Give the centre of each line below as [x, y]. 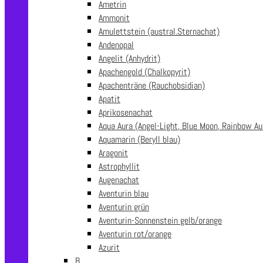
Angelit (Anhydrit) [129, 58]
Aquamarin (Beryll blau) [139, 139]
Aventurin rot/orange [135, 234]
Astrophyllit [119, 166]
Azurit [109, 247]
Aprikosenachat [126, 112]
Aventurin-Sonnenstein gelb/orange [160, 220]
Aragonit [113, 153]
